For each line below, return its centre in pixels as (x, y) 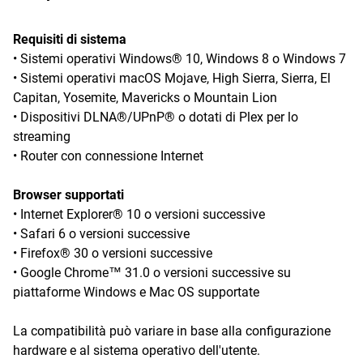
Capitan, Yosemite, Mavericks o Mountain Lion (145, 98)
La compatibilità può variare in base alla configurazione (172, 331)
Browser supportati (68, 195)
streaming (42, 137)
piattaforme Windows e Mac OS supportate (136, 292)
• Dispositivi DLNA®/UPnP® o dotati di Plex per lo (156, 117)
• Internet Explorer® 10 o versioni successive (139, 214)
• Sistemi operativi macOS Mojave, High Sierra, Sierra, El (172, 78)
